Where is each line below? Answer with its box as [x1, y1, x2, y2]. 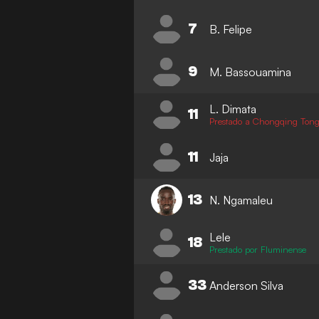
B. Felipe [209, 21, 253, 36]
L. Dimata [209, 102, 257, 116]
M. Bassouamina [209, 64, 292, 79]
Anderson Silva [209, 278, 284, 293]
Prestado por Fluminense [209, 244, 307, 255]
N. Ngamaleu [209, 192, 273, 207]
